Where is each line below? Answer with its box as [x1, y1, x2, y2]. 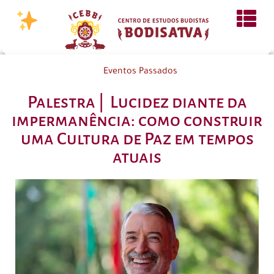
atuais [113, 148, 161, 167]
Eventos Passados [103, 67, 177, 78]
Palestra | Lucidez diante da [27, 93, 247, 112]
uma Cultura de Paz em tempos [20, 130, 254, 149]
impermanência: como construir [12, 111, 262, 130]
